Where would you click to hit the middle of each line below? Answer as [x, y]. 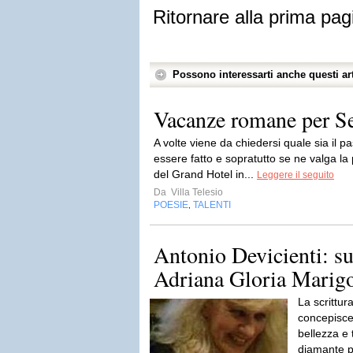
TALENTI [212, 205]
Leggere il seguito [295, 175]
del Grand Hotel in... [205, 174]
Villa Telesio [196, 192]
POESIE [171, 205]
